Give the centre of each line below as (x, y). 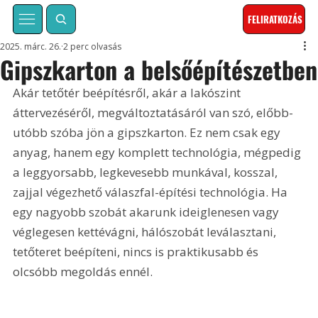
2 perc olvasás (93, 47)
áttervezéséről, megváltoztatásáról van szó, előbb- (153, 113)
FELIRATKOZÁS (275, 20)
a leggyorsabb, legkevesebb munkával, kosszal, (147, 172)
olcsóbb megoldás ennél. (83, 272)
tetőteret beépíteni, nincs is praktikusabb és (137, 252)
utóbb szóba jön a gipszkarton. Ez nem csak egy (148, 133)
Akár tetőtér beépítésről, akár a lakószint (128, 93)
